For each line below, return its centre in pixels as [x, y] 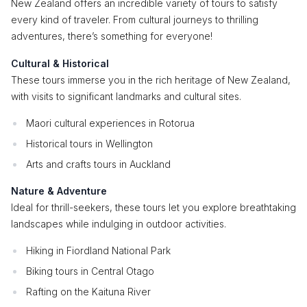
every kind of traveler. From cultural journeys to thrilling [135, 20]
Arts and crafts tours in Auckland [98, 164]
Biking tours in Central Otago [90, 271]
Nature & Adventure [59, 191]
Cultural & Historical [60, 63]
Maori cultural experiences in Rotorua [110, 123]
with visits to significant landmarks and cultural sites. [126, 96]
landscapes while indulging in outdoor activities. [119, 224]
